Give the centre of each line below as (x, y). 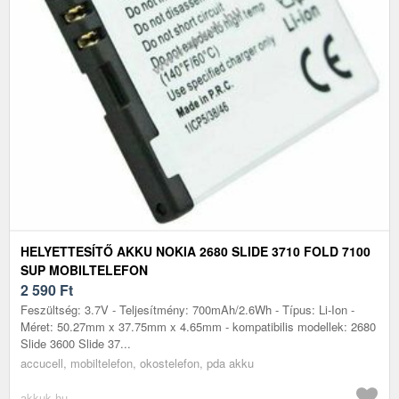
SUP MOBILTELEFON (84, 269)
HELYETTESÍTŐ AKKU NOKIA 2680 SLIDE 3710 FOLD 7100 (195, 251)
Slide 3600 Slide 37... (76, 343)
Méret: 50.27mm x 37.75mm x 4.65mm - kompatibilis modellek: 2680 (198, 326)
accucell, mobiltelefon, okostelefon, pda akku (137, 362)
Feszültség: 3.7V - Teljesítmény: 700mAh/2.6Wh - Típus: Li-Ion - (187, 309)
